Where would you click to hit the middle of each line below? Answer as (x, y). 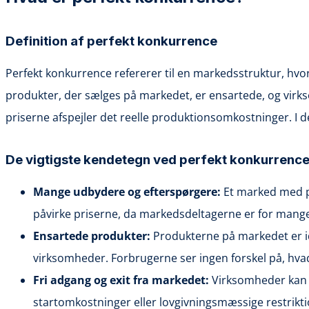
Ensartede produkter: (92, 236)
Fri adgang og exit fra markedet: (121, 280)
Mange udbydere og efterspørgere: (127, 191)
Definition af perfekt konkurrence (111, 41)
